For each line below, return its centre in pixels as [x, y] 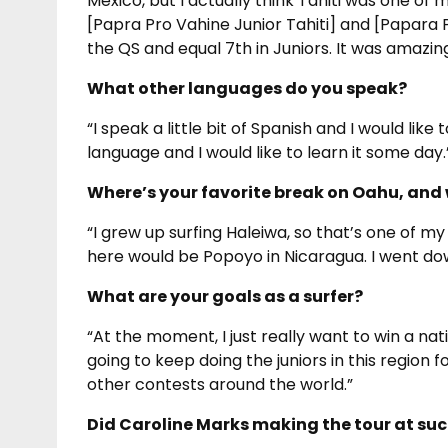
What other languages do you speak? [247, 88]
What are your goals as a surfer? [225, 296]
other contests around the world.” [220, 384]
